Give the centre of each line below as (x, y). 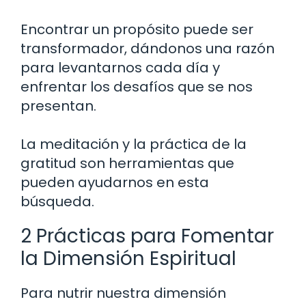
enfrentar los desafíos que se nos (137, 87)
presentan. (58, 106)
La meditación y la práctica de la (134, 144)
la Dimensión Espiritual (128, 259)
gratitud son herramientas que (127, 164)
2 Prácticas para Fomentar (147, 236)
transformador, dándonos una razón (148, 49)
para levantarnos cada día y (120, 68)
